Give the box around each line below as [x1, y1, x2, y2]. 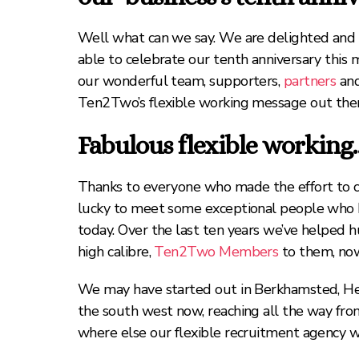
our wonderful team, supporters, [78, 71, 284, 91]
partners [283, 71, 337, 91]
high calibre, [78, 242, 155, 261]
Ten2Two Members [154, 242, 279, 261]
